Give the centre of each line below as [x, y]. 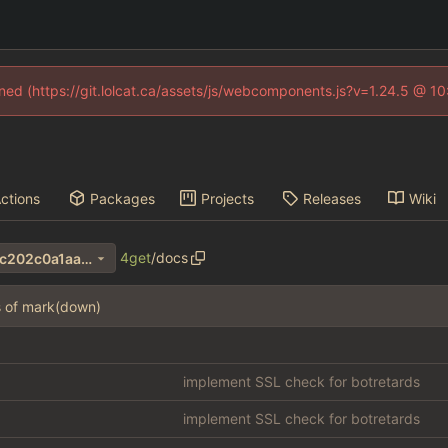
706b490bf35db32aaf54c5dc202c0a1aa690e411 [86, 258]
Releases [331, 198]
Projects [227, 198]
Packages [123, 198]
